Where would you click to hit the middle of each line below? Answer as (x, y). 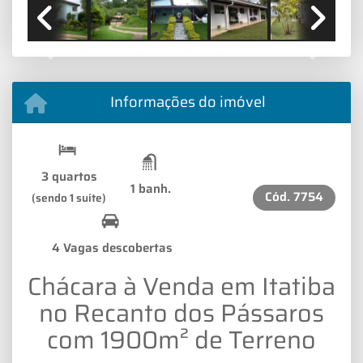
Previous (75, 53)
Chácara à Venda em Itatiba (181, 286)
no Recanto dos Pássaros (181, 313)
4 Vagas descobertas (112, 248)
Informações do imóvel (188, 102)
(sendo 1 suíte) (69, 198)
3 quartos (69, 177)
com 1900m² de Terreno (181, 340)
